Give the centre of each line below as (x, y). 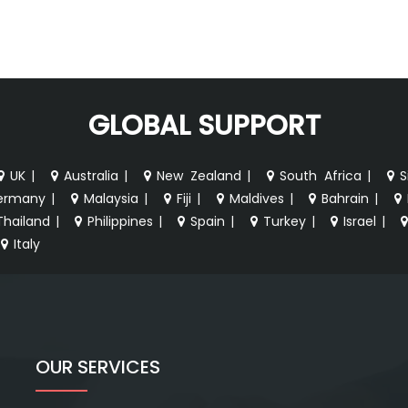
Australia (92, 175)
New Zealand (199, 175)
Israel (359, 221)
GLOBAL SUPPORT (204, 125)
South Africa (320, 175)
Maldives (256, 198)
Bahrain (346, 198)
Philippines (121, 221)
